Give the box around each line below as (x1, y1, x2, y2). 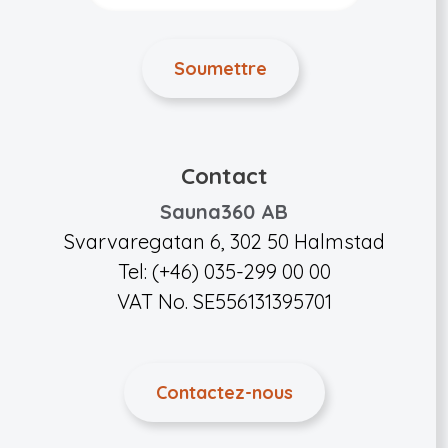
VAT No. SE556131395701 (116, 288, 332, 314)
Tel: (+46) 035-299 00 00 (117, 258, 331, 284)
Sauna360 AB (160, 198, 288, 224)
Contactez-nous (155, 380, 293, 404)
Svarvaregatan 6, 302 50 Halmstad (63, 228, 385, 254)
